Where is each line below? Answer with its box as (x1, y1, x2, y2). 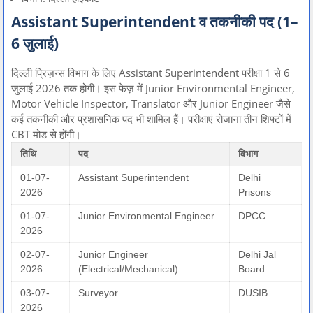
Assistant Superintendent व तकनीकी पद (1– (11, 12, 298, 32)
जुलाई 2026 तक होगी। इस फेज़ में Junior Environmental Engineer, (11, 81, 295, 96)
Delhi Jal (238, 249, 276, 261)
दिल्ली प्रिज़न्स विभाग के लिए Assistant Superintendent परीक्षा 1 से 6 (11, 66, 290, 80)
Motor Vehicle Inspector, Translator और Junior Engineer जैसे (11, 96, 291, 111)
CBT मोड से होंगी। (11, 127, 81, 142)
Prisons (238, 187, 271, 198)
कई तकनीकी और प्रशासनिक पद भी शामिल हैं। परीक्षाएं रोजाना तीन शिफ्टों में (11, 112, 291, 126)
